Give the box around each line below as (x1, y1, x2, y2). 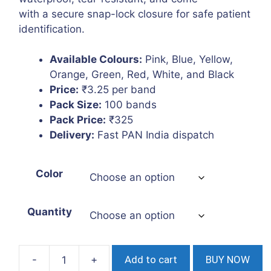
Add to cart (125, 253, 178, 266)
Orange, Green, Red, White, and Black (50, 68, 235, 81)
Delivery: (50, 129, 95, 142)
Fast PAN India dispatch (94, 129, 215, 142)
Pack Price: (50, 114, 106, 126)
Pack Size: (50, 99, 102, 111)
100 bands (102, 99, 157, 111)
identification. (19, 22, 85, 35)
